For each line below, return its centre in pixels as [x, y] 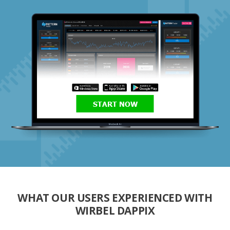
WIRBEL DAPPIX [115, 211]
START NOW [115, 104]
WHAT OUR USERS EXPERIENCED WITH [115, 198]
